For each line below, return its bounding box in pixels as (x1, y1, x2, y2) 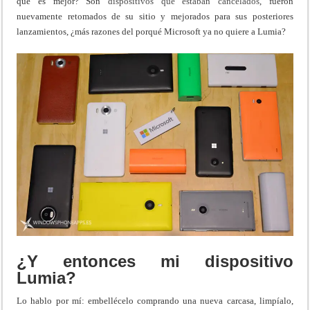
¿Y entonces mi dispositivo (17, 251, 293, 271)
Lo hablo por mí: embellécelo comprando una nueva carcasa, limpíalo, (17, 295, 293, 306)
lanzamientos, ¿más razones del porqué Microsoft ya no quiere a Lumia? (17, 26, 286, 37)
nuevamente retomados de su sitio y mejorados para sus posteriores (17, 11, 293, 22)
